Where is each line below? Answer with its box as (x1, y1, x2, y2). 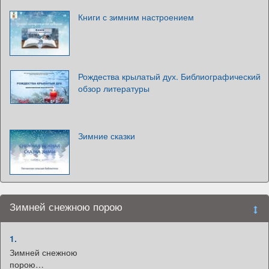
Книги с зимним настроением (78, 11, 194, 23)
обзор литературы (78, 82, 150, 95)
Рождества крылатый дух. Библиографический (78, 70, 261, 83)
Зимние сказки (78, 130, 135, 142)
